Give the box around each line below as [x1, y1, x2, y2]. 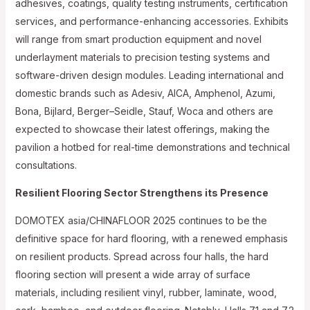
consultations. [15, 158, 77, 171]
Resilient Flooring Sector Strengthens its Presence [15, 186, 268, 199]
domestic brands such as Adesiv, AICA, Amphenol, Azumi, [15, 86, 275, 99]
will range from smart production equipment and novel [15, 33, 262, 45]
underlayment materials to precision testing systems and [15, 51, 270, 63]
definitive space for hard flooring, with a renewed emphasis [15, 232, 288, 244]
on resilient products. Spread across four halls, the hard [15, 250, 268, 262]
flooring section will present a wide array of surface [15, 268, 250, 280]
